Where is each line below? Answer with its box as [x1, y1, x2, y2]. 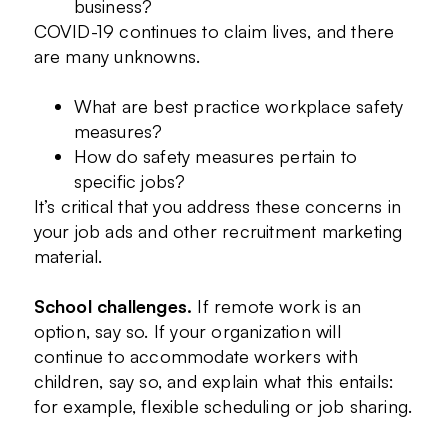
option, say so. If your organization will [33, 319, 341, 342]
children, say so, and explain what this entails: [33, 369, 395, 392]
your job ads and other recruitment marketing [33, 219, 403, 242]
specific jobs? [73, 169, 186, 192]
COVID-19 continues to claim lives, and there [33, 19, 395, 42]
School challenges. [33, 294, 193, 317]
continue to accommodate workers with [33, 344, 358, 367]
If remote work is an [192, 294, 362, 317]
